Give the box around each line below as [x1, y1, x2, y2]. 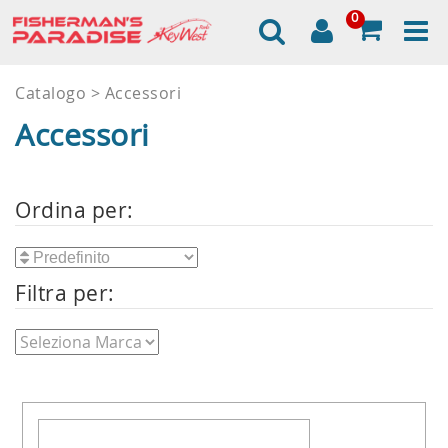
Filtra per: [15, 279, 115, 308]
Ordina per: [15, 196, 134, 225]
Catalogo [15, 82, 91, 104]
